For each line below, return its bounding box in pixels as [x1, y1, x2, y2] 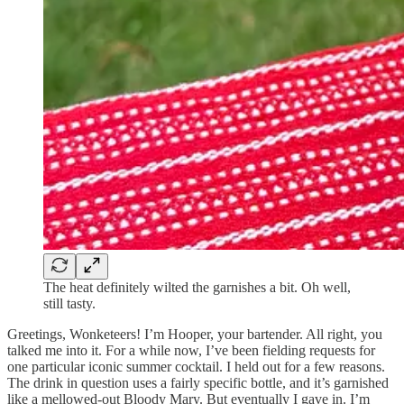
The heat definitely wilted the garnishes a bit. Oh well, [43, 279, 351, 295]
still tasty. [43, 295, 96, 311]
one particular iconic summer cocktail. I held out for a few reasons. [7, 358, 385, 374]
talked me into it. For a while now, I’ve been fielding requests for [7, 342, 375, 358]
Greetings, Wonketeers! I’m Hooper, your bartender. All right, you [7, 326, 382, 342]
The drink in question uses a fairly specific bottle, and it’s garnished [7, 374, 389, 390]
